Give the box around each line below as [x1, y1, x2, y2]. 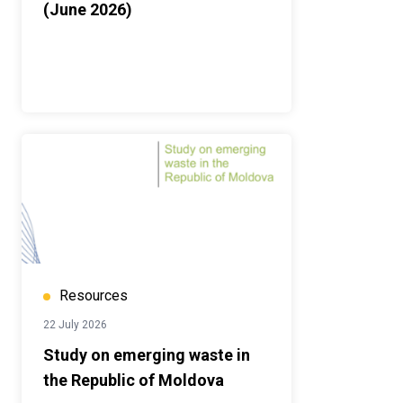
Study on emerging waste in [43, 345, 250, 365]
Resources [59, 287, 128, 305]
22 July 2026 [43, 318, 107, 332]
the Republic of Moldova [43, 371, 224, 390]
